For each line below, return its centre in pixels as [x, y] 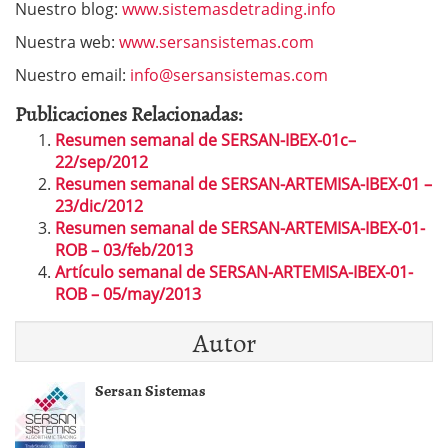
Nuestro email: [72, 74]
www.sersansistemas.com [216, 41]
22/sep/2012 [101, 161]
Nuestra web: [67, 41]
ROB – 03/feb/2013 [124, 249]
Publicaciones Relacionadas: [129, 112]
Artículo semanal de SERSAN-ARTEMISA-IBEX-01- [234, 271]
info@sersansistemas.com [229, 74]
